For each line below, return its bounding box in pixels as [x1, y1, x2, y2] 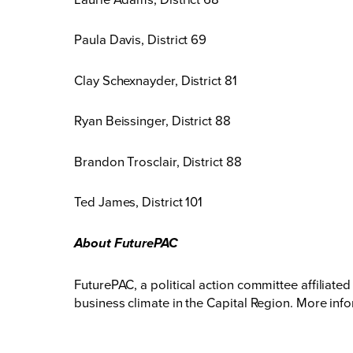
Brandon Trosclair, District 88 [74, 151, 242, 170]
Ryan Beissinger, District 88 [74, 111, 231, 130]
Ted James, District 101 [74, 192, 203, 211]
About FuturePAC [74, 235, 178, 252]
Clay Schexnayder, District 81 [74, 70, 237, 89]
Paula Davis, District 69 [74, 30, 207, 49]
